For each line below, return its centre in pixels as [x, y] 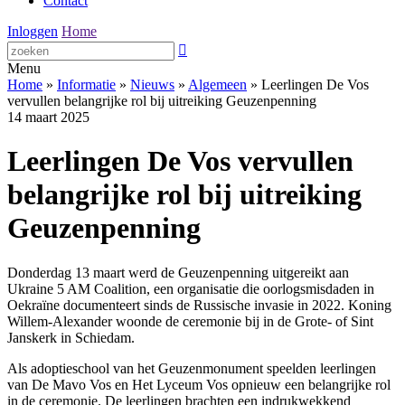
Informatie [86, 85]
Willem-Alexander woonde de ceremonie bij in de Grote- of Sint [190, 321]
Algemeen [217, 85]
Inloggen [33, 31]
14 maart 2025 [48, 117]
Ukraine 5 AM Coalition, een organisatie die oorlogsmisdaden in [191, 288]
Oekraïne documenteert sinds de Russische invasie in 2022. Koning [199, 305]
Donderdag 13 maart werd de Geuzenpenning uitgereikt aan [178, 272]
